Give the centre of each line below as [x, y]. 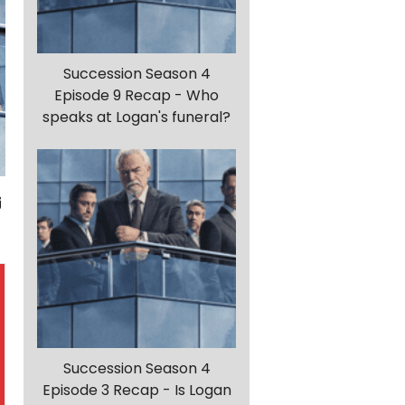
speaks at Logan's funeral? [137, 118]
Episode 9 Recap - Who [137, 96]
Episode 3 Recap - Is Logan [137, 391]
